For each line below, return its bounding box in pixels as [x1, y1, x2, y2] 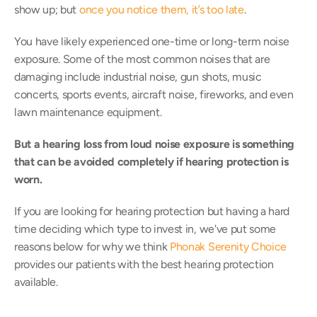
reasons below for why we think [14, 240, 171, 253]
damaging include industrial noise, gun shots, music [14, 70, 262, 83]
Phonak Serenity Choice [170, 240, 287, 253]
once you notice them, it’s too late [79, 3, 244, 16]
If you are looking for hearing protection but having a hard [14, 204, 290, 218]
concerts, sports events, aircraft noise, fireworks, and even [14, 88, 294, 101]
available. [14, 275, 58, 289]
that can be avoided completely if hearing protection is [14, 155, 289, 168]
